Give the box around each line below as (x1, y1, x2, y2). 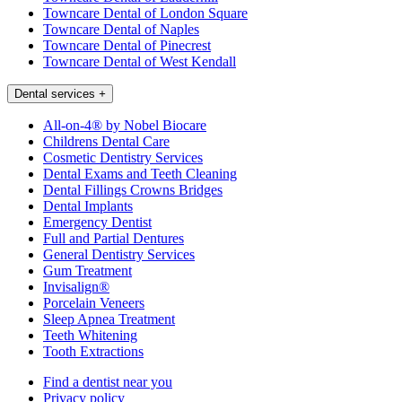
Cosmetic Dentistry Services (43, 150, 203, 166)
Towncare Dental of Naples (43, 22, 199, 38)
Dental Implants (43, 198, 133, 214)
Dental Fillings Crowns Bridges (43, 182, 223, 198)
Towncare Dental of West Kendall (43, 54, 236, 70)
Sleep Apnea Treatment (43, 311, 175, 328)
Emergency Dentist (43, 214, 152, 231)
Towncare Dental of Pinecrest (43, 38, 211, 54)
